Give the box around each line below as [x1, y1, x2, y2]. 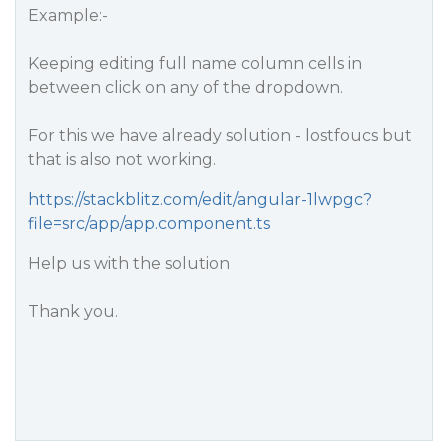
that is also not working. [28, 150, 216, 169]
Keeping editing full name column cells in [28, 54, 362, 73]
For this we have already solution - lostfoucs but [28, 126, 412, 145]
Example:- [28, 6, 108, 25]
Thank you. [28, 302, 118, 321]
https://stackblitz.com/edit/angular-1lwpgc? [28, 190, 372, 209]
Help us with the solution [28, 254, 230, 273]
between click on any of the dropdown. [28, 78, 343, 97]
